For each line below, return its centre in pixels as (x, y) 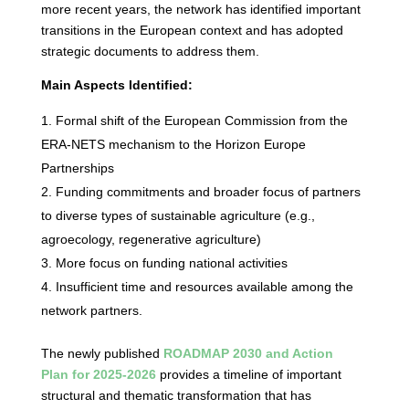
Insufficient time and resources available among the (204, 287)
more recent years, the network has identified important (200, 9)
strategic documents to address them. (150, 51)
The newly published (102, 353)
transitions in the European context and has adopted (192, 30)
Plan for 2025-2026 (98, 374)
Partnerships (77, 168)
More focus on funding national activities (171, 263)
